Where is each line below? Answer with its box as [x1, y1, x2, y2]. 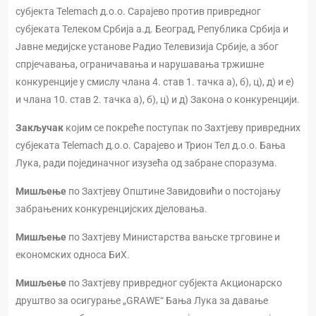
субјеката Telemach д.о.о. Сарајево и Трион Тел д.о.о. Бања [16, 140, 286, 152]
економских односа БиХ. [16, 249, 130, 261]
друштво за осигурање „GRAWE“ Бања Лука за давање [16, 295, 268, 307]
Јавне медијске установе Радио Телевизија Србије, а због [16, 41, 279, 53]
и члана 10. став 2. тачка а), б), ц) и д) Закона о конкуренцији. [16, 94, 300, 106]
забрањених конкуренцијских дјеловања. [16, 203, 207, 215]
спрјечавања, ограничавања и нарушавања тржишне [16, 59, 264, 71]
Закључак [16, 122, 63, 134]
